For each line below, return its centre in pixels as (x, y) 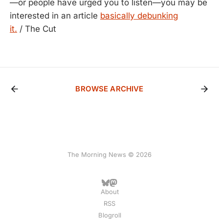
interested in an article (55, 16)
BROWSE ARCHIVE (109, 89)
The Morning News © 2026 (109, 154)
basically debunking (139, 16)
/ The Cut (37, 29)
